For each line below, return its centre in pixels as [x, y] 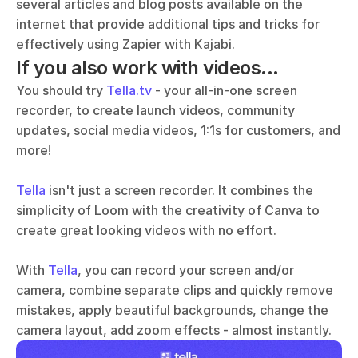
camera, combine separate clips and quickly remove [175, 290]
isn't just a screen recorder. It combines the [179, 190]
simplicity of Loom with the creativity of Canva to [168, 210]
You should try [61, 90]
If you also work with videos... [147, 68]
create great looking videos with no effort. [148, 230]
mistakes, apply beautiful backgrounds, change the [172, 310]
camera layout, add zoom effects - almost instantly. [174, 330]
